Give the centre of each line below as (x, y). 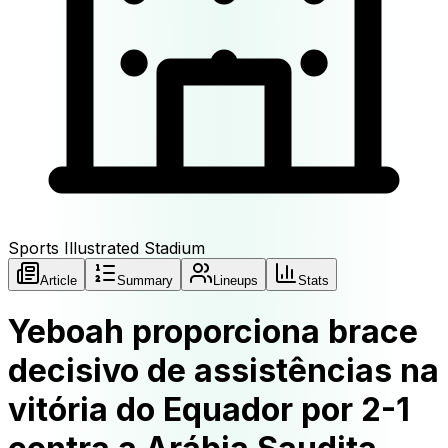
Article (58, 280)
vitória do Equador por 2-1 (209, 410)
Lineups (235, 280)
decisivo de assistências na (223, 371)
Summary (145, 280)
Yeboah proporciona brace (213, 332)
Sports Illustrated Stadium (106, 248)
